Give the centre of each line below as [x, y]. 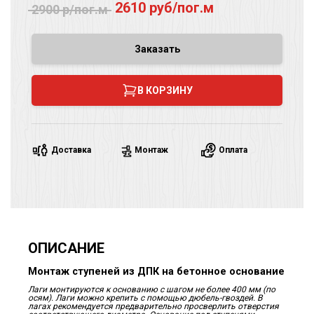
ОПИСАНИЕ [66, 248]
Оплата [233, 150]
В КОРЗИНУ [165, 91]
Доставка [71, 150]
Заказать [157, 49]
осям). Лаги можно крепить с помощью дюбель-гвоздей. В [145, 298]
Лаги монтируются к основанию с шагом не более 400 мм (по [152, 289]
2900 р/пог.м [70, 10]
